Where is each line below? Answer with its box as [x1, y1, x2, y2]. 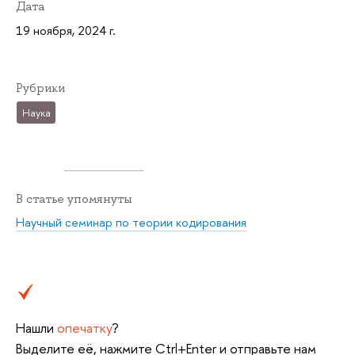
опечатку [57, 319, 112, 338]
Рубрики [16, 79, 65, 96]
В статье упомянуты [16, 190, 132, 207]
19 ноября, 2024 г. [16, 21, 116, 39]
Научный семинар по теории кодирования [16, 214, 246, 231]
